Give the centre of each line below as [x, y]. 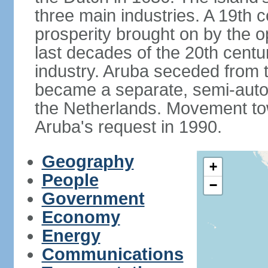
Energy [71, 236]
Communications [112, 254]
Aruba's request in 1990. [128, 127]
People [70, 180]
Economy [81, 217]
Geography [88, 162]
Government [93, 199]
